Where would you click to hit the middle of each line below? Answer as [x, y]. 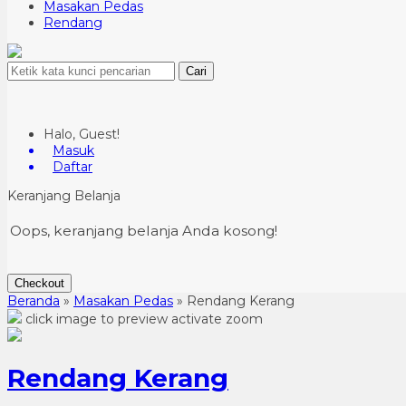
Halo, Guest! [82, 134]
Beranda [34, 301]
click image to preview [97, 319]
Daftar [72, 167]
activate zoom [217, 319]
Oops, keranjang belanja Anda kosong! [144, 231]
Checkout [39, 283]
